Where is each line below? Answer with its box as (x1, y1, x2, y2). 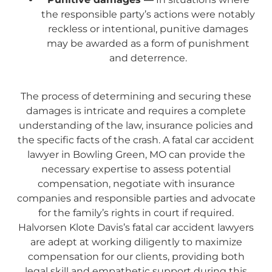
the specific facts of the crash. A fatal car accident (18, 134, 254, 146)
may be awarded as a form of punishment (47, 38, 250, 50)
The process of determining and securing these (21, 90, 251, 102)
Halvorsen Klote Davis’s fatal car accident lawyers (18, 221, 254, 233)
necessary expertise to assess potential (41, 163, 231, 175)
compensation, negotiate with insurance (37, 177, 235, 189)
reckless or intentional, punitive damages (48, 23, 248, 35)
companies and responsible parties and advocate (16, 192, 256, 204)
